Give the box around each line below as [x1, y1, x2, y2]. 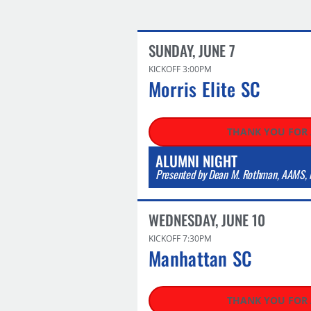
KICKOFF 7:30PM [149, 232, 212, 244]
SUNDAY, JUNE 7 [149, 40, 235, 61]
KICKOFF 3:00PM [149, 63, 212, 75]
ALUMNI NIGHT [155, 149, 237, 171]
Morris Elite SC [149, 75, 261, 103]
